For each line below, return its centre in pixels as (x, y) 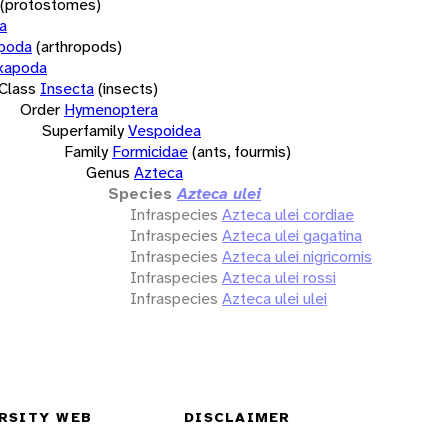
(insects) (128, 88)
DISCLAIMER (237, 417)
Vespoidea (164, 130)
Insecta (67, 88)
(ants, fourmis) (241, 151)
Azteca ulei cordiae (288, 214)
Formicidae (150, 151)
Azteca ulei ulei (274, 298)
